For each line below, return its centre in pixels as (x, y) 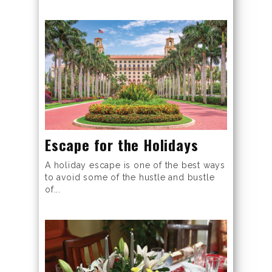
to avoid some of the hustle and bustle (130, 178)
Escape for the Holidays (122, 145)
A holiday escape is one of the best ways (135, 165)
